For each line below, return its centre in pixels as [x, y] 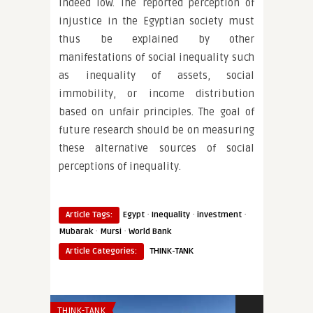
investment [219, 215]
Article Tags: [89, 215]
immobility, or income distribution [156, 94]
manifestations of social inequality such [156, 57]
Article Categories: [101, 251]
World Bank [150, 232]
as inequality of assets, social [156, 75]
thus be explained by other [156, 39]
